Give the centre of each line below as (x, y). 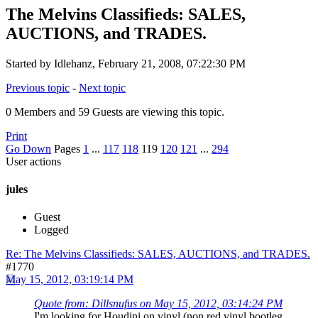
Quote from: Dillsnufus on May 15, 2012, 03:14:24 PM (158, 304)
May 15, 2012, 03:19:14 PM (70, 280)
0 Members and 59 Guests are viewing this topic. (115, 111)
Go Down (28, 148)
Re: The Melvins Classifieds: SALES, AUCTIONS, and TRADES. (158, 254)
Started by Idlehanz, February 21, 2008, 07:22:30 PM (126, 63)
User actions (33, 161)
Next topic (102, 87)
